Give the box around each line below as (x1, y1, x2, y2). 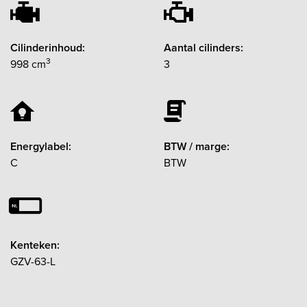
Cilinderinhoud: (10, 39, 85, 56)
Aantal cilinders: (164, 39, 243, 56)
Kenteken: (10, 236, 60, 253)
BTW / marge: (164, 138, 230, 154)
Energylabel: (10, 138, 71, 154)
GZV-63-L (10, 253, 56, 269)
